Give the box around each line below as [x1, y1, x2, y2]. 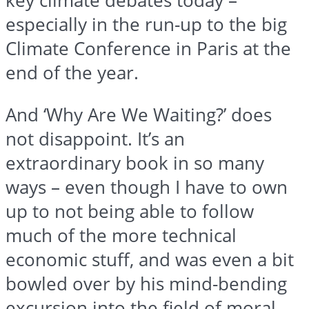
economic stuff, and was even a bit [6, 248, 294, 272]
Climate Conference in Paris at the [6, 37, 291, 61]
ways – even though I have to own [6, 175, 288, 200]
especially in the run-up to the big [6, 12, 287, 37]
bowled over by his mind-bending [6, 272, 287, 297]
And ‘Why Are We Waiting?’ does [6, 103, 272, 128]
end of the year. [6, 61, 139, 86]
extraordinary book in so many [6, 151, 264, 176]
